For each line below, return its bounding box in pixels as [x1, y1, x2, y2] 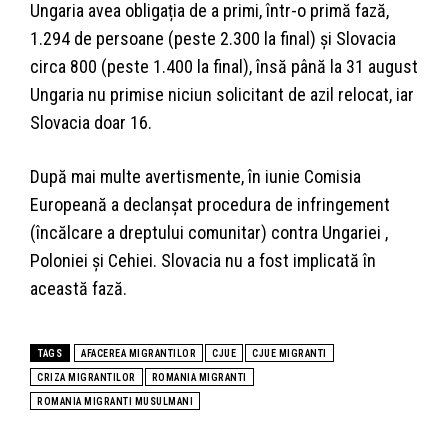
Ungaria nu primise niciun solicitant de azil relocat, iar [30, 84, 414, 106]
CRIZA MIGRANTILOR [37, 372, 136, 384]
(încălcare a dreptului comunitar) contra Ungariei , [30, 222, 388, 244]
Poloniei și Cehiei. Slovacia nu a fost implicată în [30, 250, 376, 272]
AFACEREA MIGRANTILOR [81, 348, 196, 360]
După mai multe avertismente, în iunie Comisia [30, 166, 361, 188]
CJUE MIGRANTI [252, 348, 327, 360]
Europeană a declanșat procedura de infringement [30, 194, 390, 216]
